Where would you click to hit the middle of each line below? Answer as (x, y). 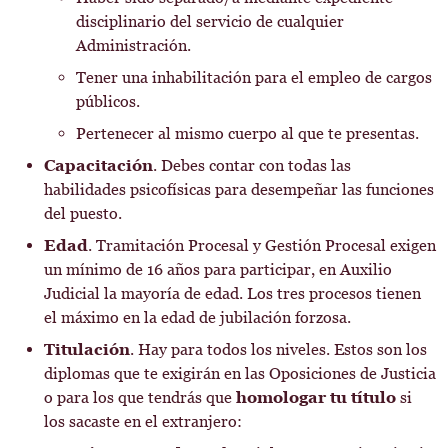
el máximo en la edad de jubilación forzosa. (197, 317)
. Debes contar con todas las (252, 165)
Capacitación (98, 165)
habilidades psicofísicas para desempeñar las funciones (239, 189)
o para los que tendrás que (140, 397)
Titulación (87, 349)
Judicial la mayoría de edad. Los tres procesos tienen (232, 293)
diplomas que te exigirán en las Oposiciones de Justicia (240, 373)
